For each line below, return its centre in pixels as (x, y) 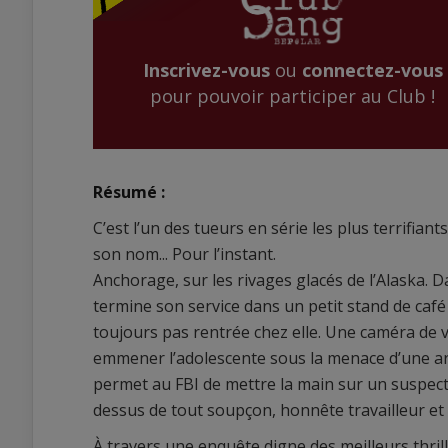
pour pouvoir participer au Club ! (292, 96)
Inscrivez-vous (206, 70)
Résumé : (129, 192)
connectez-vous (372, 70)
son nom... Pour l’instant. (184, 254)
